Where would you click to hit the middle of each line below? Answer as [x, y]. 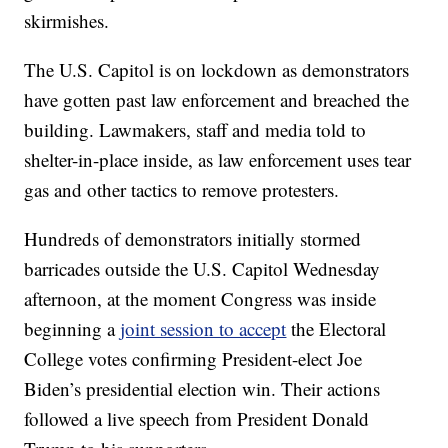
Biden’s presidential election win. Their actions [202, 388]
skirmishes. [67, 20]
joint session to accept [203, 328]
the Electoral [336, 328]
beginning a [72, 328]
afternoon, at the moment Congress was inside [200, 298]
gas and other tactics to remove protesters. [182, 189]
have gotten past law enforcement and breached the [217, 99]
